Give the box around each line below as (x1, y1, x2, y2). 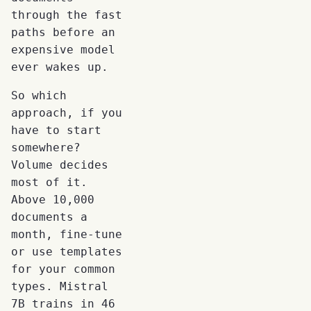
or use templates (11, 244, 122, 258)
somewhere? (11, 140, 81, 154)
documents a (11, 210, 87, 224)
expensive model (11, 42, 115, 56)
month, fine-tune (11, 227, 122, 241)
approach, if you (11, 106, 122, 119)
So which (11, 88, 67, 102)
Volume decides (11, 158, 108, 171)
